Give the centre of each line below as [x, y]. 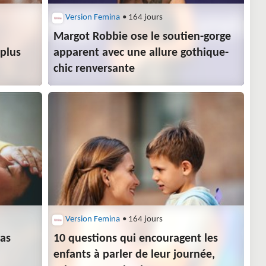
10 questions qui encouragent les [136, 239]
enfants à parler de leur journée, [134, 255]
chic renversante [94, 69]
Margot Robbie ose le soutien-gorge [142, 37]
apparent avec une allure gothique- [141, 53]
